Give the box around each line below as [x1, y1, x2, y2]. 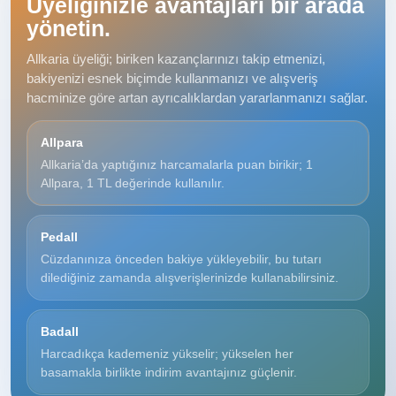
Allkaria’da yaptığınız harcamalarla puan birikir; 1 [41, 156, 313, 171]
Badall [41, 324, 79, 339]
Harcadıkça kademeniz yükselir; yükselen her [41, 346, 293, 361]
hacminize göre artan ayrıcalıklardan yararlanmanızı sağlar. [27, 89, 368, 105]
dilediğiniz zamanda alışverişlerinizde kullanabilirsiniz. [41, 270, 339, 285]
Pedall [41, 229, 78, 244]
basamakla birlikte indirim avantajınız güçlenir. [41, 364, 297, 379]
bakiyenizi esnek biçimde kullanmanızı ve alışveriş [27, 70, 318, 86]
